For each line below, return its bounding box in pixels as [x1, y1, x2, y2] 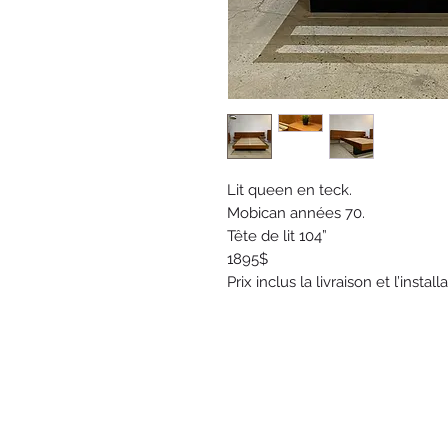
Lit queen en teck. [227, 180, 352, 199]
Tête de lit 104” [227, 226, 327, 245]
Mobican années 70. [227, 203, 365, 222]
